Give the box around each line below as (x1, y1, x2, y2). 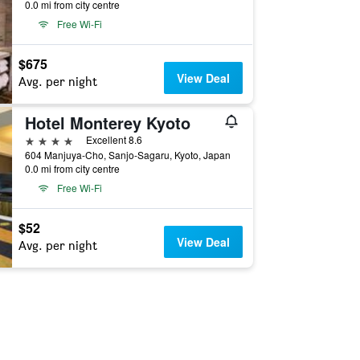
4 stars (23, 132, 62, 147)
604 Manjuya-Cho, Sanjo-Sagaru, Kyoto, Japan (24, 148, 231, 162)
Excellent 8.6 (85, 133, 142, 146)
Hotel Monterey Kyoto (24, 111, 190, 134)
